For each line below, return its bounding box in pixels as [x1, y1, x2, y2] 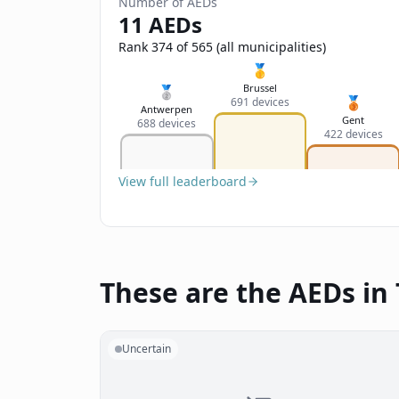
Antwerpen [141, 102, 193, 116]
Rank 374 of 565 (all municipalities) [118, 38, 326, 55]
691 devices [231, 94, 289, 110]
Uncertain [122, 341, 171, 356]
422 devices [323, 126, 383, 142]
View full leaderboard [118, 173, 247, 190]
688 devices [137, 116, 197, 131]
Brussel [243, 81, 277, 94]
